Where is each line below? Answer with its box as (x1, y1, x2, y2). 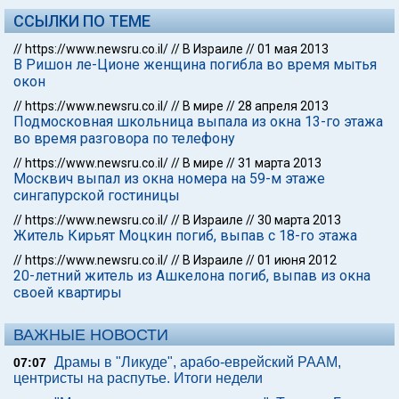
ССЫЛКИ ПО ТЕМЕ (13, 12, 151, 30)
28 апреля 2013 (238, 99, 329, 113)
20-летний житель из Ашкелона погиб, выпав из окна (13, 267, 370, 284)
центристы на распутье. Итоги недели (13, 370, 263, 386)
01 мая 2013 (257, 42, 329, 56)
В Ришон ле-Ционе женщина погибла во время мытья (13, 56, 377, 73)
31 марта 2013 (238, 156, 322, 170)
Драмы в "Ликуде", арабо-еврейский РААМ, (54, 354, 341, 370)
